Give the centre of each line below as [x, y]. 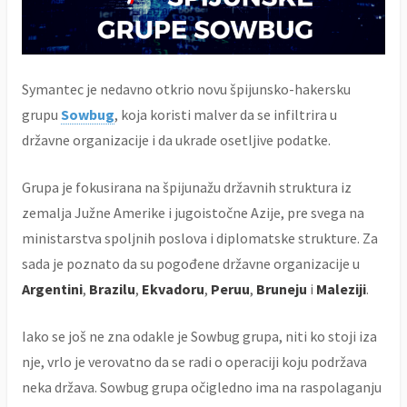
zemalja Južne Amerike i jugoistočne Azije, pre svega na [193, 213]
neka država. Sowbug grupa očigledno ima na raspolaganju [202, 387]
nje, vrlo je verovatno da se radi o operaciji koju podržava [194, 362]
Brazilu [112, 289]
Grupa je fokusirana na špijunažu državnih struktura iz [187, 188]
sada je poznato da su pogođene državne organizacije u [191, 264]
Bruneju [282, 289]
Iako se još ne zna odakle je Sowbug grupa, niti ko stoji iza [199, 337]
